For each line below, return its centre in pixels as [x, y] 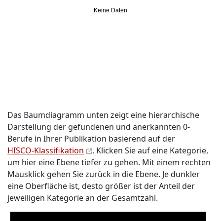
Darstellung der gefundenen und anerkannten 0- [99, 127]
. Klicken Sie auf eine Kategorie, [150, 150]
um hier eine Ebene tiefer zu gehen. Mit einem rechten [109, 162]
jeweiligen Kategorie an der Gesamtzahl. [83, 198]
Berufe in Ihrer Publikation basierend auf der [91, 139]
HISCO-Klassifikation [46, 150]
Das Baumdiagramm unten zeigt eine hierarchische [103, 115]
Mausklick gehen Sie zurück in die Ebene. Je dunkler [104, 174]
